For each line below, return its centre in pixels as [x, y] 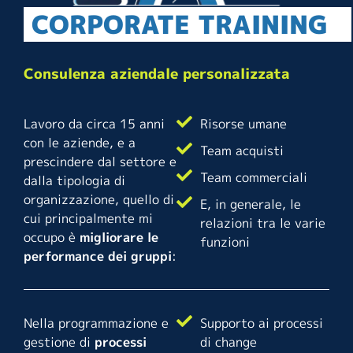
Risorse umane [243, 123]
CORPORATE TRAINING [180, 24]
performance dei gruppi [98, 256]
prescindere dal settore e [100, 161]
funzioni [225, 242]
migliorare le [119, 237]
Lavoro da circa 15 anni [94, 123]
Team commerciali [254, 177]
